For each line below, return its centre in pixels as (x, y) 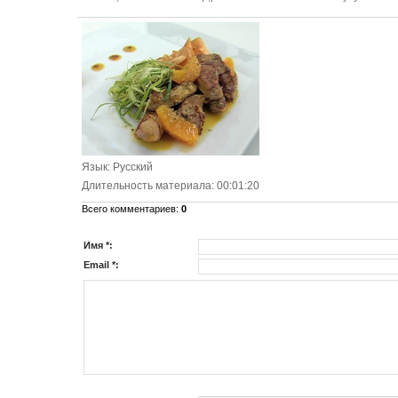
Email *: (101, 265)
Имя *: (98, 245)
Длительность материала (147, 186)
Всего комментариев (129, 209)
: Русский (130, 167)
